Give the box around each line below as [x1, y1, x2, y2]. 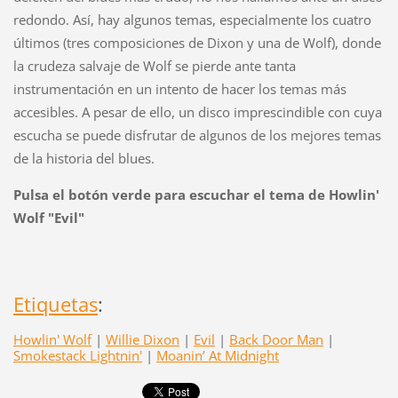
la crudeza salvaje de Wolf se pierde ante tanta [12, 57, 296, 76]
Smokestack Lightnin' [12, 346, 142, 364]
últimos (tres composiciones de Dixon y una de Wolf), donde [12, 34, 381, 52]
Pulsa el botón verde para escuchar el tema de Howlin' [12, 186, 379, 204]
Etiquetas [12, 291, 98, 319]
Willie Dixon [105, 330, 179, 348]
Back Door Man [228, 330, 323, 348]
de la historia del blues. [12, 149, 155, 168]
